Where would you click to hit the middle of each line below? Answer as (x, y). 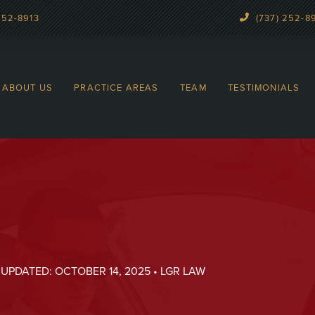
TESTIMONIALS (264, 87)
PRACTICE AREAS (116, 87)
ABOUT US (27, 87)
